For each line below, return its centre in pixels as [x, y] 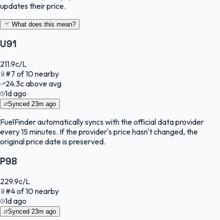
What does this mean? [43, 24]
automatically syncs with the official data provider [120, 122]
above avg [43, 84]
